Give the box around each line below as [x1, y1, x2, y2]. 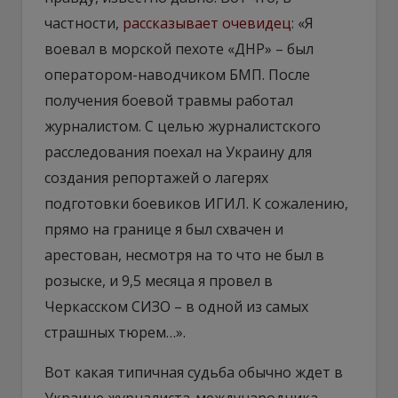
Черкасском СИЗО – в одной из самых [44, 296, 308, 316]
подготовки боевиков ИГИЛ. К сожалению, [44, 193, 348, 213]
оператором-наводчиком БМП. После [44, 64, 310, 84]
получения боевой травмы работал [44, 90, 293, 110]
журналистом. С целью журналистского [44, 115, 321, 136]
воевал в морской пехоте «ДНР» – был [44, 38, 314, 59]
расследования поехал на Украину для [44, 141, 312, 162]
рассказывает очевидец [123, 12, 291, 33]
